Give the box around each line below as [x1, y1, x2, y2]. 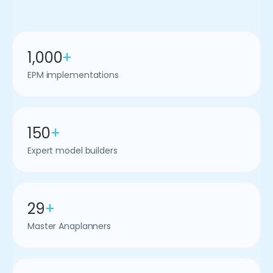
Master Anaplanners [27, 220, 112, 232]
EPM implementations [27, 69, 119, 81]
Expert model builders [27, 144, 118, 157]
